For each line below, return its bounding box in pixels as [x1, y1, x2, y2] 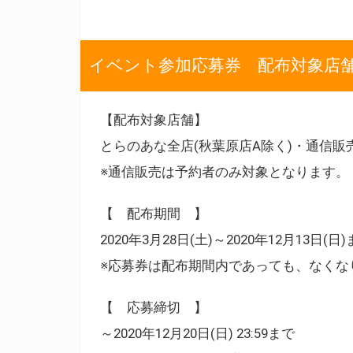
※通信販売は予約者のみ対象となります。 [100, 163, 349, 180]
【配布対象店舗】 [100, 111, 207, 128]
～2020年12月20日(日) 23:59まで [100, 325, 295, 341]
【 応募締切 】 [100, 299, 207, 315]
